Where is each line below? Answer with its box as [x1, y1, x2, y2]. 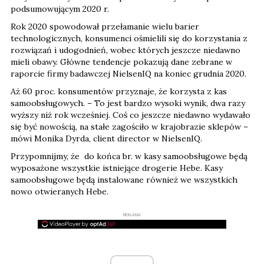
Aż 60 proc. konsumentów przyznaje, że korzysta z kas [11, 86, 227, 97]
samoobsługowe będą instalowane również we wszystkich [11, 174, 237, 185]
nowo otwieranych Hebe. [11, 186, 108, 197]
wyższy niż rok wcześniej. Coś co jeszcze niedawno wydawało [11, 110, 250, 120]
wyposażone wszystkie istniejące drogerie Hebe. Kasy [11, 163, 223, 173]
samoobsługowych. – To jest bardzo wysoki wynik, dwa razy [11, 98, 245, 108]
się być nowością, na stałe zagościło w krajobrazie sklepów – [11, 121, 248, 132]
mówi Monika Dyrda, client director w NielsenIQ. [11, 133, 202, 144]
